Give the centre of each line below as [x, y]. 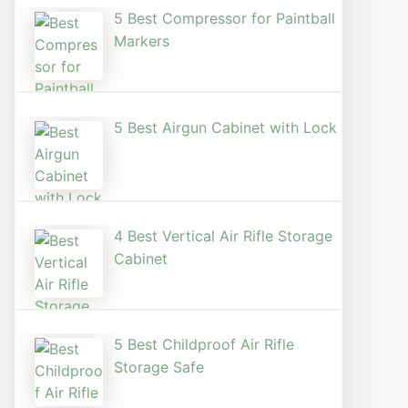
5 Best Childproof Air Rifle [204, 345]
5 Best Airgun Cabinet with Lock [225, 127]
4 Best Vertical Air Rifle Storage [223, 236]
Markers [142, 41]
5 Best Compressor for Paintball [224, 19]
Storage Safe [159, 367]
